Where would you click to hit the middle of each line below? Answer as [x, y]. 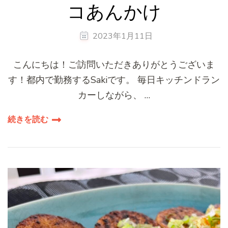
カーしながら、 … [114, 95]
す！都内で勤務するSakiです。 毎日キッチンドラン [114, 80]
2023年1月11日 [122, 36]
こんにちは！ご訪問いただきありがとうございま [114, 64]
